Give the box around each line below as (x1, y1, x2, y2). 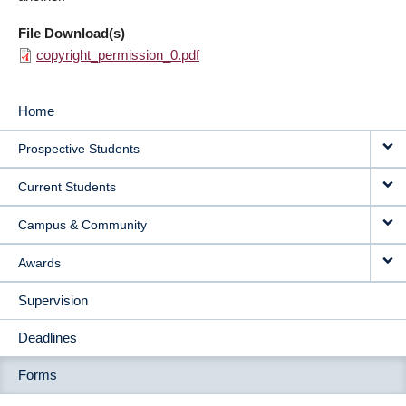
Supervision (18, 293, 88, 308)
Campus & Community (18, 217, 147, 232)
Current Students (18, 179, 116, 194)
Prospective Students (18, 141, 140, 156)
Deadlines (18, 330, 77, 345)
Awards (18, 256, 61, 270)
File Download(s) (18, 25, 125, 41)
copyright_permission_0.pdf (36, 47, 199, 63)
